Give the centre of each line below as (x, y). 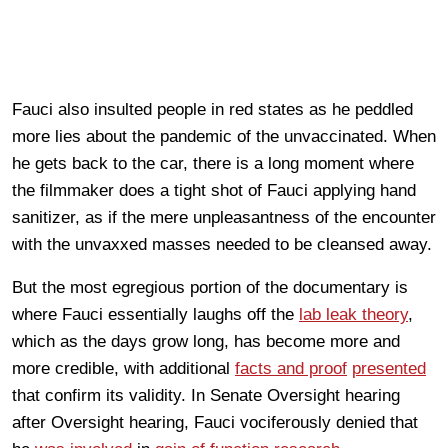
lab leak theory (353, 315)
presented (389, 369)
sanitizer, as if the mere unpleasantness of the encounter (224, 218)
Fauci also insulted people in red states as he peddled (212, 110)
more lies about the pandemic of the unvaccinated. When (224, 137)
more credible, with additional (123, 369)
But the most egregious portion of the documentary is (210, 288)
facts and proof (291, 369)
